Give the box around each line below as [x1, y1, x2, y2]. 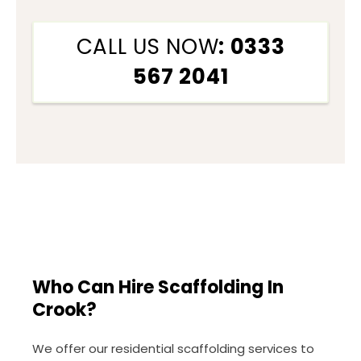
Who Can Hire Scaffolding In [32, 274, 284, 300]
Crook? [32, 297, 97, 322]
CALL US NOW [76, 32, 219, 62]
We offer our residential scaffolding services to [32, 339, 314, 357]
